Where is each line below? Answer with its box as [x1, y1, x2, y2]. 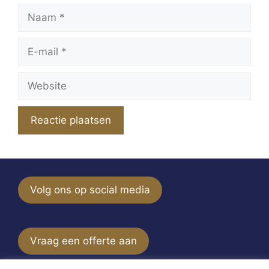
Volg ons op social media [30, 183, 150, 196]
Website [17, 72, 56, 85]
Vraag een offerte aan [30, 234, 137, 247]
